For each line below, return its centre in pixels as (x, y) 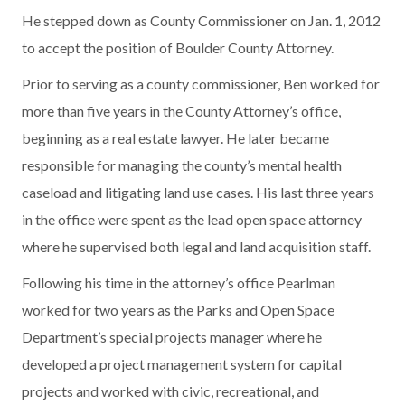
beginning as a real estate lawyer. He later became (176, 137)
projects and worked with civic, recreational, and (171, 391)
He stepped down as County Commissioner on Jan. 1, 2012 (202, 20)
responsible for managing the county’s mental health (182, 165)
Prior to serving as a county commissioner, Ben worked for (201, 83)
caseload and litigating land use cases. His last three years (198, 192)
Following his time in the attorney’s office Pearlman (179, 282)
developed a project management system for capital (182, 363)
